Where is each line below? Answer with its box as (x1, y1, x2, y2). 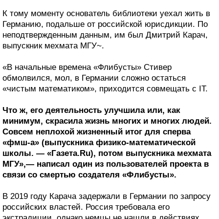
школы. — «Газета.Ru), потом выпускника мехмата (2, 149, 211, 158)
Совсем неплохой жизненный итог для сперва (2, 127, 191, 137)
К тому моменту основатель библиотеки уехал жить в (2, 9, 210, 19)
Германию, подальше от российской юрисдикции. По (2, 20, 208, 29)
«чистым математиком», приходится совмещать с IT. (2, 84, 208, 94)
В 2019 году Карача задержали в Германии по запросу (2, 192, 211, 201)
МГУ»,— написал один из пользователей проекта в (2, 159, 209, 169)
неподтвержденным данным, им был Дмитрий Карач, (2, 30, 208, 40)
